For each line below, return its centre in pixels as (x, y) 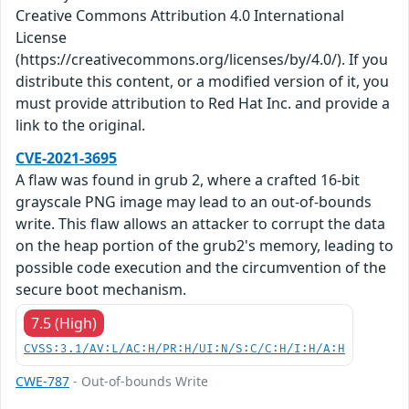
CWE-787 (42, 382)
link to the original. (80, 126)
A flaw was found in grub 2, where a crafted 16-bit (188, 180)
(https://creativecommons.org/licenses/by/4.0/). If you (202, 60)
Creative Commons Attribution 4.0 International (180, 16)
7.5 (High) (64, 324)
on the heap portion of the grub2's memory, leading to (204, 246)
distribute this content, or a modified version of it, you (202, 82)
